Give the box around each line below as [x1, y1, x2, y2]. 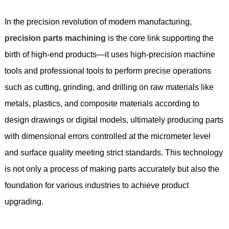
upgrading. [4, 197, 43, 206]
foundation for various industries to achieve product [4, 180, 189, 190]
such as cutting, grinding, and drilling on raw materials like [4, 82, 214, 91]
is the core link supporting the [105, 33, 214, 42]
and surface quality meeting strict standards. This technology [4, 148, 223, 157]
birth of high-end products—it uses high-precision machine [4, 50, 215, 59]
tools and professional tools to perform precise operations [4, 66, 211, 75]
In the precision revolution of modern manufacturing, [4, 17, 192, 26]
